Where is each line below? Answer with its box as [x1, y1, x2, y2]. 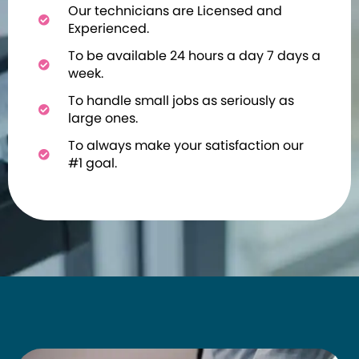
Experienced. [67, 19, 149, 38]
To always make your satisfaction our [67, 136, 304, 155]
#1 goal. [67, 154, 117, 173]
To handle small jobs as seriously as [67, 91, 294, 111]
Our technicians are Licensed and [67, 2, 282, 21]
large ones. [67, 109, 138, 128]
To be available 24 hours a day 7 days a [67, 46, 321, 66]
